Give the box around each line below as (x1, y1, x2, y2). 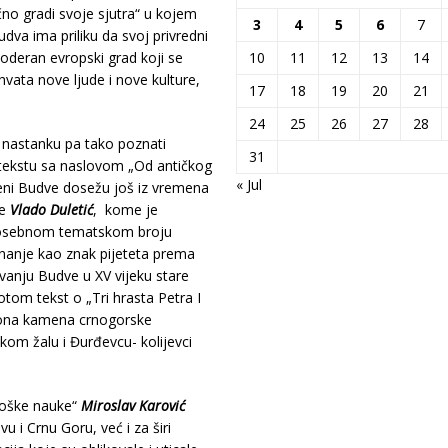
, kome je (92, 200, 158, 219)
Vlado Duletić (9, 200, 93, 219)
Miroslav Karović (80, 396, 185, 415)
